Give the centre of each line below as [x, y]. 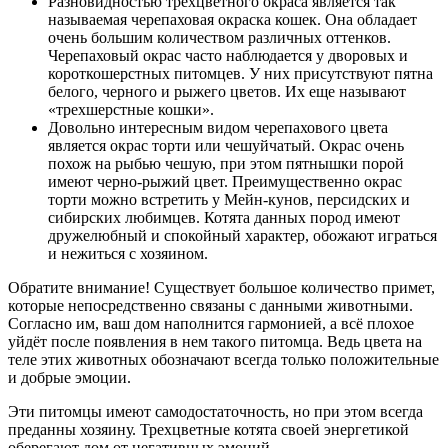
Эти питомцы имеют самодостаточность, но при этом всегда [215, 411]
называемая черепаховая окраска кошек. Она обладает [232, 19]
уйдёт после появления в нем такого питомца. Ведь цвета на [215, 341]
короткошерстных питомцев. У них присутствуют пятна [240, 73]
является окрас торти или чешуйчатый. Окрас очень [226, 145]
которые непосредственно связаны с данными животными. [210, 305]
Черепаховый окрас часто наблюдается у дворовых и [228, 55]
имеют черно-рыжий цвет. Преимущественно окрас [225, 181]
